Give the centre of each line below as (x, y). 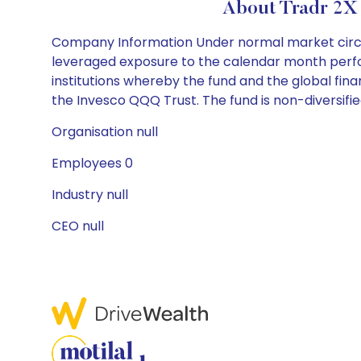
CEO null (78, 226)
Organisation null (105, 132)
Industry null (90, 195)
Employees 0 (92, 163)
